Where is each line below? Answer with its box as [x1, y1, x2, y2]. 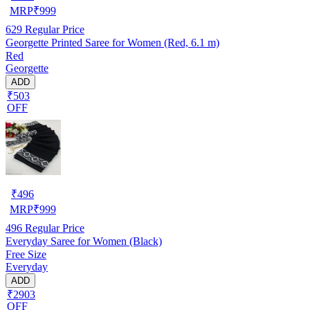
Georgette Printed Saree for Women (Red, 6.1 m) [6, 36, 219, 48]
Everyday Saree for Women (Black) [6, 235, 162, 247]
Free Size [6, 248, 46, 260]
